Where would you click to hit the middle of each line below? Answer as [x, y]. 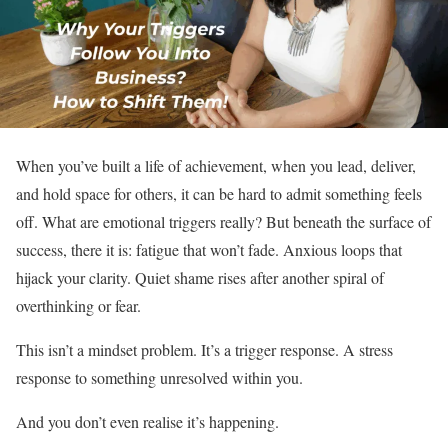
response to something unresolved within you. [159, 377]
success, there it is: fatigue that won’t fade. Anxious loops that [209, 249]
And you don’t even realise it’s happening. [147, 421]
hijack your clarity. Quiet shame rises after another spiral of [200, 277]
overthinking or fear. [78, 305]
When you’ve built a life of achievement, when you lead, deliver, [216, 165]
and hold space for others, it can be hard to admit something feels [219, 193]
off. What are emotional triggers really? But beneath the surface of [223, 221]
